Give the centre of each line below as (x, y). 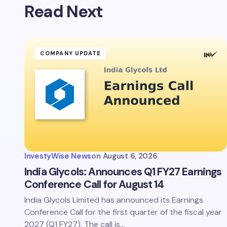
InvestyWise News (58, 156)
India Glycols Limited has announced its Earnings (114, 200)
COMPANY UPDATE (71, 53)
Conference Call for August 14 (94, 184)
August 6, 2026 (130, 156)
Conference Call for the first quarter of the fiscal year (123, 212)
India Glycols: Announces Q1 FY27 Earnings (123, 172)
